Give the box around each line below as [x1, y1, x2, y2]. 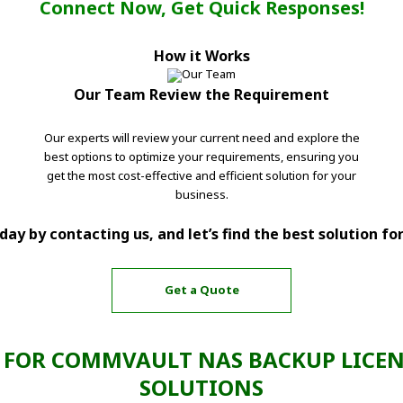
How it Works [153, 45, 250, 66]
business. [175, 185, 228, 202]
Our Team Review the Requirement [74, 84, 329, 104]
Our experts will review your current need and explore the [43, 129, 360, 146]
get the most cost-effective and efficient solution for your [47, 166, 356, 184]
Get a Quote [164, 282, 239, 299]
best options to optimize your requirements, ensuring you [44, 148, 359, 165]
